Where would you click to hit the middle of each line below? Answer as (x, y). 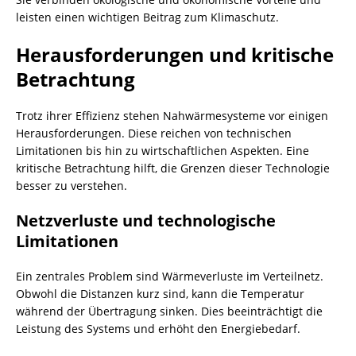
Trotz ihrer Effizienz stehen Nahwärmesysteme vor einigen (172, 116)
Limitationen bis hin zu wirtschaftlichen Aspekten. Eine (163, 151)
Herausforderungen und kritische (175, 54)
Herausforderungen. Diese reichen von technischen (154, 133)
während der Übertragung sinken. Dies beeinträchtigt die (169, 311)
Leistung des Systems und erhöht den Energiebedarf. (158, 329)
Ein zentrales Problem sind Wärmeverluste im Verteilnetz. (170, 276)
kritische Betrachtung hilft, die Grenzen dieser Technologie (173, 168)
